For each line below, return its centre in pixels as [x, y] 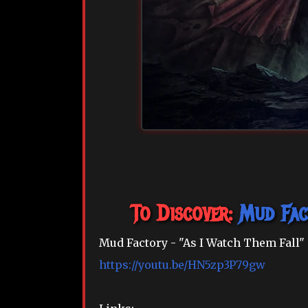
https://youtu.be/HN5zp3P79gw [182, 265]
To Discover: [185, 214]
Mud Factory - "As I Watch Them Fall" [201, 243]
